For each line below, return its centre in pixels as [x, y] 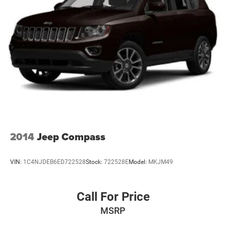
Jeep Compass [71, 137]
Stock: [95, 162]
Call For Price [113, 197]
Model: [138, 162]
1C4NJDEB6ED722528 [54, 162]
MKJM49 [161, 162]
